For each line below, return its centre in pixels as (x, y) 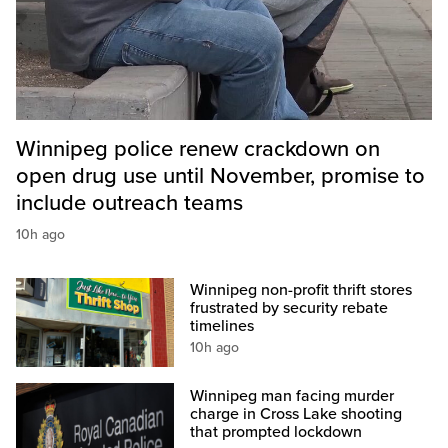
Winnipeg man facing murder (292, 395)
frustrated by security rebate (289, 308)
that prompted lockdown (276, 431)
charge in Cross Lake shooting (296, 413)
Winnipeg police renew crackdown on (198, 149)
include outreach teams (129, 203)
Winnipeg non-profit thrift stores (301, 290)
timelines (222, 326)
